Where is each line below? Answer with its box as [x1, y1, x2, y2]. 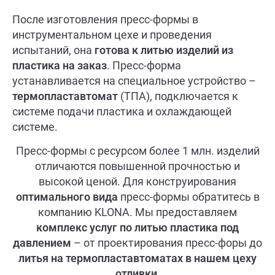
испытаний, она [12, 43, 95, 56]
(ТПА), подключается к [118, 89, 238, 103]
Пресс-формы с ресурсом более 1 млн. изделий [15, 144, 260, 158]
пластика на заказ [12, 58, 107, 72]
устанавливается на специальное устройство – [12, 74, 256, 87]
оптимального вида [15, 190, 118, 204]
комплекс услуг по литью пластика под [36, 221, 239, 234]
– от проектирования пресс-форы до [71, 236, 262, 250]
